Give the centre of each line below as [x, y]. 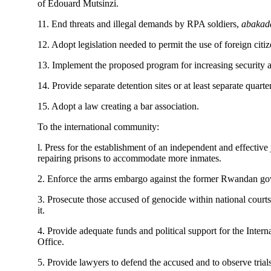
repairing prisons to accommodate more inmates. [129, 158]
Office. [51, 242]
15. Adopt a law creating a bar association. [118, 106]
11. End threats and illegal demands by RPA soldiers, [139, 24]
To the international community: [98, 127]
